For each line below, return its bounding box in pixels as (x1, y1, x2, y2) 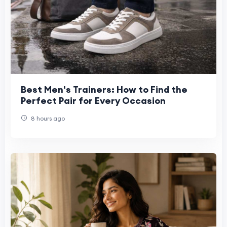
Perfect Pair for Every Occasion (21, 95, 166, 107)
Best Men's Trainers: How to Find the (21, 84, 187, 96)
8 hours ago (29, 115, 65, 123)
